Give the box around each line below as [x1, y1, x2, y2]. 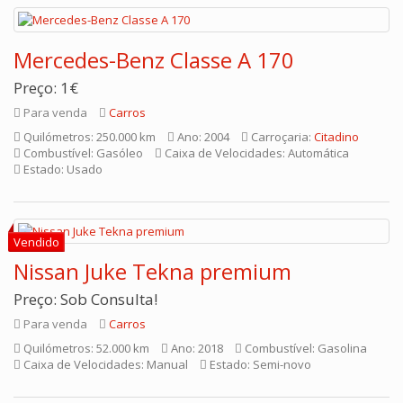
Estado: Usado [21, 161, 103, 177]
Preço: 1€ [13, 77, 78, 98]
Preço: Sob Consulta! [13, 289, 157, 309]
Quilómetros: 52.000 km [21, 340, 149, 356]
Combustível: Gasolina [242, 340, 367, 356]
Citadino [314, 129, 359, 145]
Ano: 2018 [168, 340, 223, 356]
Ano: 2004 [175, 129, 229, 145]
